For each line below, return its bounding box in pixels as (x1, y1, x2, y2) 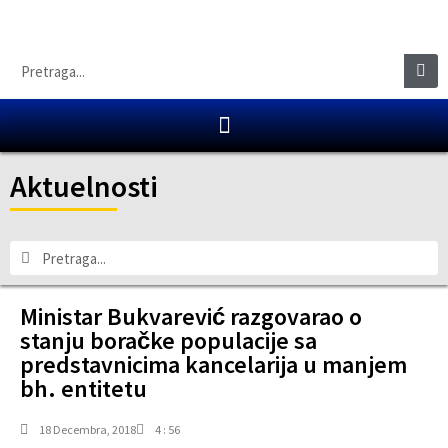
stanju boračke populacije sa (20, 325, 317, 356)
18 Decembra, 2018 (39, 422, 136, 437)
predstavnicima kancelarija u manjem (20, 349, 407, 380)
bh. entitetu (20, 373, 147, 404)
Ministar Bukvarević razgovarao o (20, 301, 362, 332)
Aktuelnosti (10, 167, 158, 205)
